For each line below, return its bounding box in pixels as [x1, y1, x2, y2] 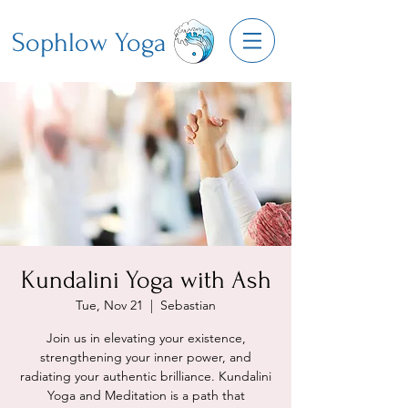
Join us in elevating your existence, [46, 330, 246, 346]
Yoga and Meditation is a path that [46, 387, 245, 403]
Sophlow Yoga [12, 27, 167, 57]
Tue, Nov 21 [76, 297, 143, 313]
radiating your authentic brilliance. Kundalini [20, 368, 271, 384]
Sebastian [160, 297, 216, 313]
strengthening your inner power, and [40, 349, 251, 365]
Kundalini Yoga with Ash [20, 266, 271, 294]
